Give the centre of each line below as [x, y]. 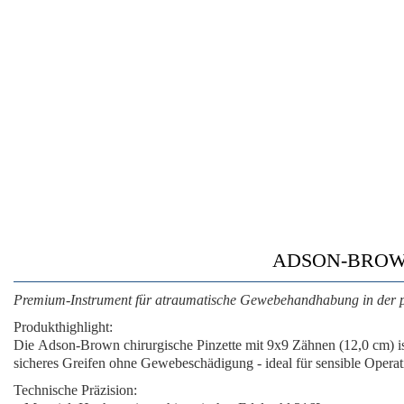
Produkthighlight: [63, 327]
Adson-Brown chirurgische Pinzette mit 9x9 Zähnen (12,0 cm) [216, 345]
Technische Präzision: [75, 390]
